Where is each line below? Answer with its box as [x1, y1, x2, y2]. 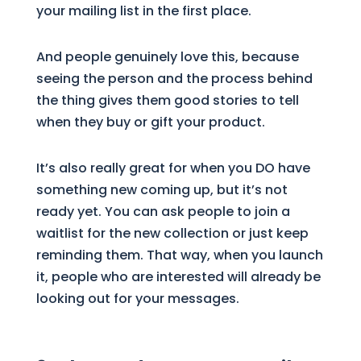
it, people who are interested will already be [35, 267, 321, 286]
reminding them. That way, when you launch [35, 245, 323, 264]
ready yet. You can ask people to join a [35, 201, 290, 221]
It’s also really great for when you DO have [35, 158, 310, 177]
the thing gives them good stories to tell [35, 90, 299, 110]
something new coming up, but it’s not [35, 180, 288, 199]
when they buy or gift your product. [35, 112, 265, 131]
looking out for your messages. [35, 288, 239, 308]
